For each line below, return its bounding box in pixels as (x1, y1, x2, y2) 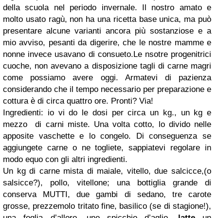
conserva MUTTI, (3, 190, 71, 199)
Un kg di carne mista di (3, 166, 93, 176)
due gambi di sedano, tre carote (70, 190, 212, 199)
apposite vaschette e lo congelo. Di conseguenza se (3, 131, 211, 141)
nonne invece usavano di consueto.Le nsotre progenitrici (3, 50, 211, 59)
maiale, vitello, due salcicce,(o (93, 166, 212, 176)
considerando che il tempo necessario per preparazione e (3, 85, 211, 94)
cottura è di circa (3, 96, 67, 106)
